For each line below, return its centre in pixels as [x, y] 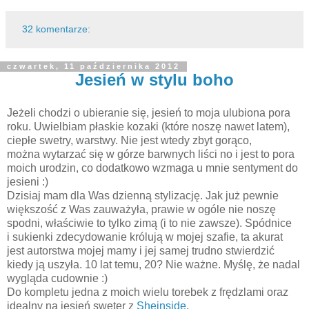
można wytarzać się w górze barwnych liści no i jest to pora [151, 154]
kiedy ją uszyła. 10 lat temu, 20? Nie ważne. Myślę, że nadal [153, 265]
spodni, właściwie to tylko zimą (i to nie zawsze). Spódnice [149, 223]
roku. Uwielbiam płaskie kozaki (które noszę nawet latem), [148, 127]
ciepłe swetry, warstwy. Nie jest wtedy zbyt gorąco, [129, 141]
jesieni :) [28, 182]
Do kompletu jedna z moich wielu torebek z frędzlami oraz [148, 292]
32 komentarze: [57, 29]
